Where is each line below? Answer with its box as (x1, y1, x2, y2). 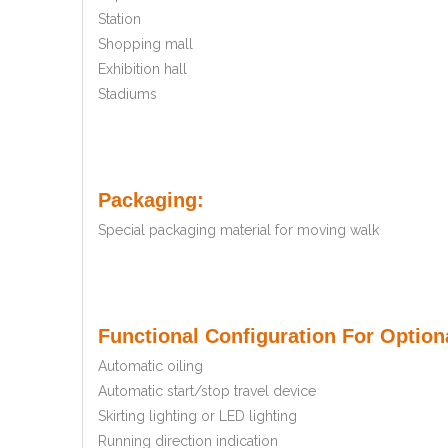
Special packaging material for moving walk (98, 222, 379, 239)
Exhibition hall (98, 61, 187, 78)
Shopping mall (98, 36, 193, 53)
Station (98, 11, 141, 28)
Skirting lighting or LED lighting (98, 408, 297, 425)
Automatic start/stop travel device (98, 383, 316, 400)
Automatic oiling (98, 358, 203, 375)
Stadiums (98, 86, 157, 103)
